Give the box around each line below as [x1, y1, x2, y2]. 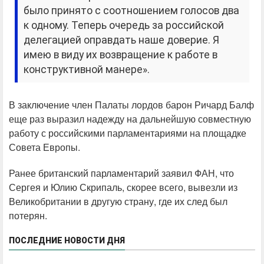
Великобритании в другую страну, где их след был [9, 194, 227, 209]
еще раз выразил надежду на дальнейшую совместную [9, 112, 251, 126]
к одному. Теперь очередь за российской [24, 19, 225, 32]
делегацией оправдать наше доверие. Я [24, 34, 220, 47]
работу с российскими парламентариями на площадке [9, 126, 246, 140]
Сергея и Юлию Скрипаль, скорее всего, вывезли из [9, 180, 237, 194]
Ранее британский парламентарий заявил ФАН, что [9, 166, 234, 180]
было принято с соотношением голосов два [24, 5, 240, 17]
